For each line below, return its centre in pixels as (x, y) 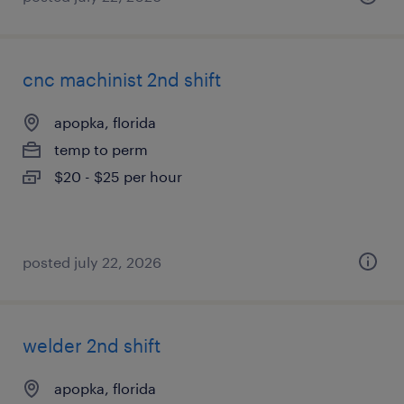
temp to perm (101, 149)
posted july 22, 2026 (92, 262)
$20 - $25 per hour (118, 176)
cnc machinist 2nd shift (122, 79)
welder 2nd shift (92, 345)
